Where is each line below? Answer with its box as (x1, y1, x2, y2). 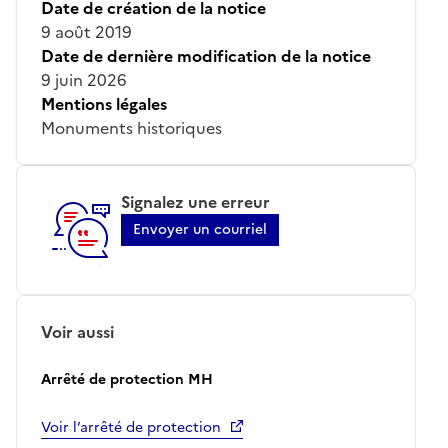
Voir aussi (41, 319, 114, 344)
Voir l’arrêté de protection (41, 416, 221, 438)
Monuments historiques (41, 115, 222, 140)
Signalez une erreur (121, 189, 270, 214)
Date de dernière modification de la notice (41, 43, 371, 68)
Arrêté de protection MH (41, 368, 213, 390)
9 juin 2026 (41, 67, 127, 92)
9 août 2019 (41, 19, 132, 44)
